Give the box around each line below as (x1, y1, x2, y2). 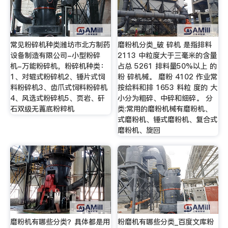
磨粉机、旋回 (118, 125, 161, 135)
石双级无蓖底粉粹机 (10, 103, 74, 114)
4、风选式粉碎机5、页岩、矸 (10, 93, 105, 103)
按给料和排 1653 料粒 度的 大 (118, 82, 218, 93)
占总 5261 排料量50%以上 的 (118, 61, 217, 71)
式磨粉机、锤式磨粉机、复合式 (118, 114, 218, 125)
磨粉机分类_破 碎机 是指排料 (118, 39, 212, 50)
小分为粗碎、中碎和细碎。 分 (118, 93, 213, 103)
